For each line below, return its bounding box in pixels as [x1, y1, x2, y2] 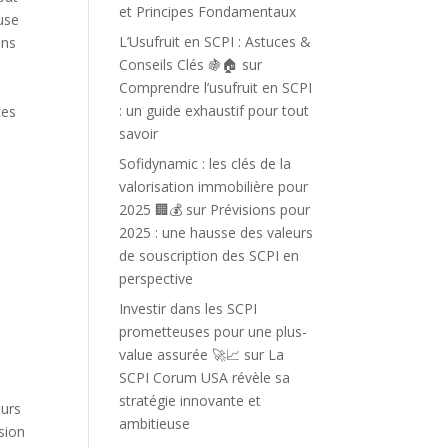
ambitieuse [119, 414, 191, 433]
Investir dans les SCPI [119, 299, 258, 318]
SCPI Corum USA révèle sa [119, 368, 291, 387]
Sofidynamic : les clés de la [119, 154, 292, 173]
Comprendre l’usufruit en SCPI [119, 78, 313, 97]
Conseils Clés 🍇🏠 [119, 55, 239, 74]
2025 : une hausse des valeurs [119, 223, 314, 242]
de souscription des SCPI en [119, 246, 300, 265]
